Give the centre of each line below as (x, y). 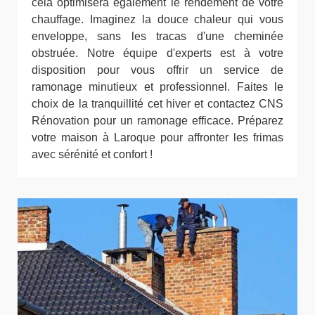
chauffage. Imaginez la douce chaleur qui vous (157, 19)
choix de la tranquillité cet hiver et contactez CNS (157, 103)
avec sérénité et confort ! (92, 154)
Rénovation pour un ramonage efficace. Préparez (157, 120)
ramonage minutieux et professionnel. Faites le (157, 86)
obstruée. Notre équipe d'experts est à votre (157, 53)
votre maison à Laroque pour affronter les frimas (157, 137)
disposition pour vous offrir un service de (157, 70)
